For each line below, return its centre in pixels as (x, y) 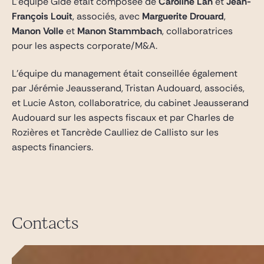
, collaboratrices (197, 31)
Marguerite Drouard (183, 16)
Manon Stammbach (120, 31)
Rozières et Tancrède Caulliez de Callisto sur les (115, 132)
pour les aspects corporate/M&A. (85, 46)
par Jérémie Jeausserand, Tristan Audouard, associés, (128, 88)
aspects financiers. (52, 147)
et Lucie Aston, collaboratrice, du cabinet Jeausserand (130, 103)
